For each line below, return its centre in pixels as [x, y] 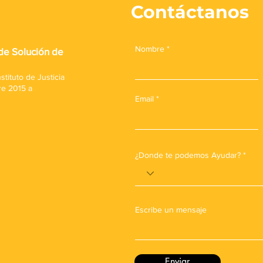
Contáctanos [190, 12]
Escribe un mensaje [171, 210]
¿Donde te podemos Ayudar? [188, 155]
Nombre [149, 49]
